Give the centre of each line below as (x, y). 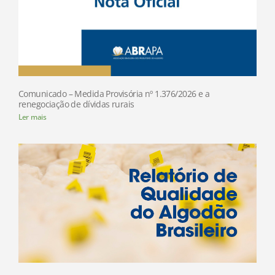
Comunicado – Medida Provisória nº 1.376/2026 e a (114, 94)
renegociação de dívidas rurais (76, 104)
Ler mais (33, 117)
